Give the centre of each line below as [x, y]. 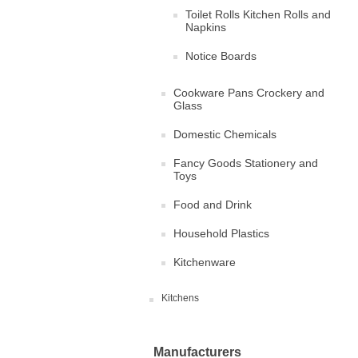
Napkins [206, 27]
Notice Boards [221, 56]
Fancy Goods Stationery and [246, 163]
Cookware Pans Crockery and [249, 93]
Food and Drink [213, 205]
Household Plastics [221, 233]
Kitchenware [205, 262]
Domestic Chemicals [225, 134]
